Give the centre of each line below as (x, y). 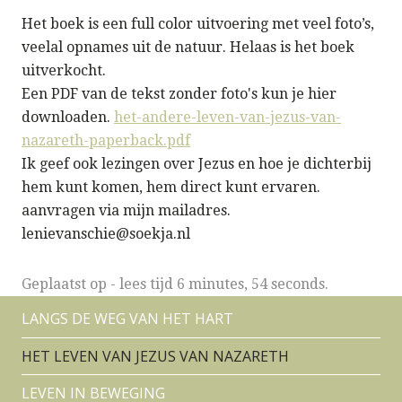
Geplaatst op (66, 284)
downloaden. (68, 118)
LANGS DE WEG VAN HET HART (127, 319)
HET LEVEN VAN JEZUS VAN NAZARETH (155, 356)
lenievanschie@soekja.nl (106, 234)
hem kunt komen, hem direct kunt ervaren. (171, 188)
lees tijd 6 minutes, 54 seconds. (224, 284)
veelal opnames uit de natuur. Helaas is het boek (188, 48)
